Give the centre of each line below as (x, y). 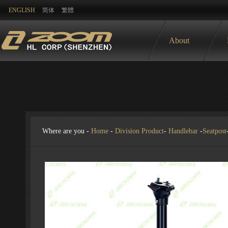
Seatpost (215, 131)
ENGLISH (22, 10)
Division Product (139, 131)
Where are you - (67, 131)
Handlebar (183, 131)
